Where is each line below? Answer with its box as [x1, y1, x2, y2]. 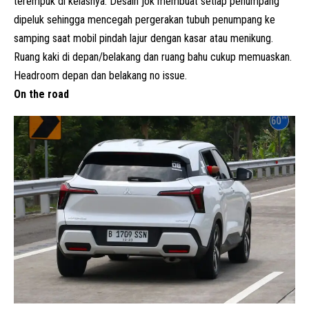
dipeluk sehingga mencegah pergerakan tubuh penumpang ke [14, 12, 275, 26]
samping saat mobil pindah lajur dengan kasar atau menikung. [14, 31, 273, 45]
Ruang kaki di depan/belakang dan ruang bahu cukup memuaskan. [14, 50, 292, 63]
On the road [14, 87, 69, 101]
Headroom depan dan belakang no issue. [14, 68, 187, 82]
